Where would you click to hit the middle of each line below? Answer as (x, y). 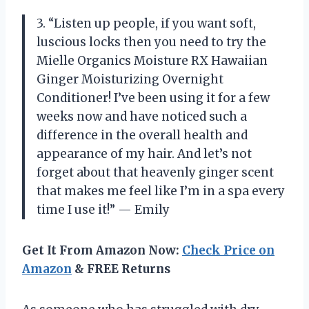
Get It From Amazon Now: (102, 250)
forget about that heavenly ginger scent (155, 172)
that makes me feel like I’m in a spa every (161, 191)
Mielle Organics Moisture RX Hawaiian (152, 60)
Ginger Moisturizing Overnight (130, 79)
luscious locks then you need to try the (151, 42)
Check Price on (228, 250)
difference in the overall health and (142, 135)
